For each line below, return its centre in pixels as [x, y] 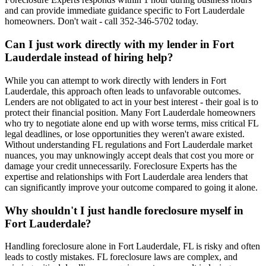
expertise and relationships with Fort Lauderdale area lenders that [126, 176]
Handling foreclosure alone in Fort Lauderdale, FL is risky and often [132, 246]
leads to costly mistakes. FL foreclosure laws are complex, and [121, 257]
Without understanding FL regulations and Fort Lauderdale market [129, 144]
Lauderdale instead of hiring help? [89, 58]
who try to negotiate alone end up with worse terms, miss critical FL [132, 123]
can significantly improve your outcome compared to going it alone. [131, 187]
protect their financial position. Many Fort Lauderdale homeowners [130, 112]
